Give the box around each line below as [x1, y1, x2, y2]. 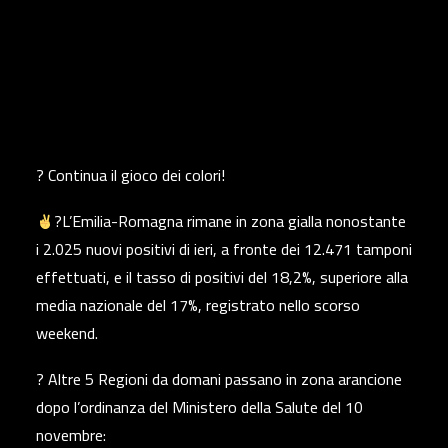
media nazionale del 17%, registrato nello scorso [36, 290, 360, 320]
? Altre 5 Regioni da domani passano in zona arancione [36, 364, 402, 394]
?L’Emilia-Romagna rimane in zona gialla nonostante [54, 206, 407, 236]
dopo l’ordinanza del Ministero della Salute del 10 [36, 392, 363, 422]
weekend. [36, 318, 98, 348]
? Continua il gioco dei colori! [36, 160, 225, 190]
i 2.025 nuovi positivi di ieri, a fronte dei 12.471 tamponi [36, 234, 412, 264]
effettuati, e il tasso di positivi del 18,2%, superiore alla [36, 262, 408, 292]
